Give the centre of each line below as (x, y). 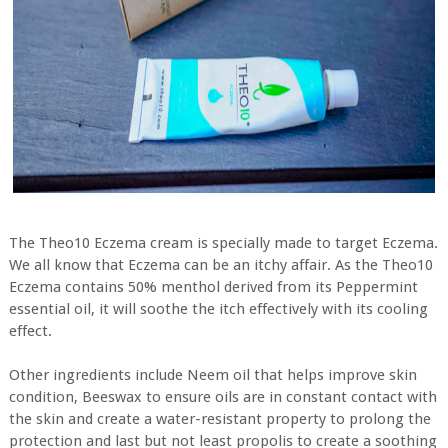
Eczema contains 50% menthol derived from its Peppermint (213, 287)
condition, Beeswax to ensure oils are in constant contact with (222, 397)
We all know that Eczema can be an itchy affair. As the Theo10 (220, 265)
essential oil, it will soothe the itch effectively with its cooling (218, 309)
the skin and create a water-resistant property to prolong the (219, 419)
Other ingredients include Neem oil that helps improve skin (212, 375)
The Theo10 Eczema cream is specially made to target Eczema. (223, 243)
